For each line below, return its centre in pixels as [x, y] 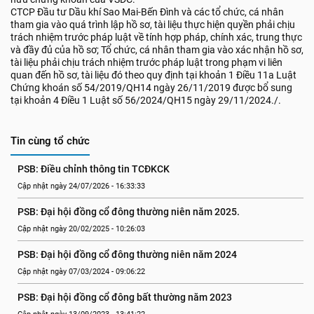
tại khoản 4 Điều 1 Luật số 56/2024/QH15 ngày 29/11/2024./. [146, 100]
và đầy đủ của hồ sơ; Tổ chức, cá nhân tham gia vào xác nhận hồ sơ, [157, 50]
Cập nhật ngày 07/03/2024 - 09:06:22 [81, 272]
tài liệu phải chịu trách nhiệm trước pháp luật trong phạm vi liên [146, 62]
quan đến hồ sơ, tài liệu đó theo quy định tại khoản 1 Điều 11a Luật [153, 75]
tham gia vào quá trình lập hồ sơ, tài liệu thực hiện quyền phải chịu [153, 25]
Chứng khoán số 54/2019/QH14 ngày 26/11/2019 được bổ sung [151, 88]
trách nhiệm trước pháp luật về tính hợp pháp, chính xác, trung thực [156, 37]
